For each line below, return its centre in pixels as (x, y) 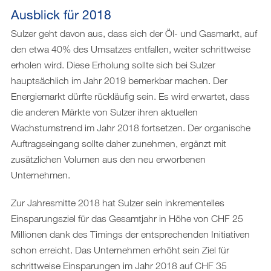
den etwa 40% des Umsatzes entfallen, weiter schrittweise (131, 49)
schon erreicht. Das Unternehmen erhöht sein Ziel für (120, 250)
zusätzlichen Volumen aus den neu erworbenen (108, 159)
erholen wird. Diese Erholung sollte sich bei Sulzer (113, 64)
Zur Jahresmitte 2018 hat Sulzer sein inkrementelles (118, 202)
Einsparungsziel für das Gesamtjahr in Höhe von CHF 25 (127, 218)
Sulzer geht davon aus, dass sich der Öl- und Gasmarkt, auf (134, 33)
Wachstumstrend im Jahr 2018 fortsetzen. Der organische (131, 127)
